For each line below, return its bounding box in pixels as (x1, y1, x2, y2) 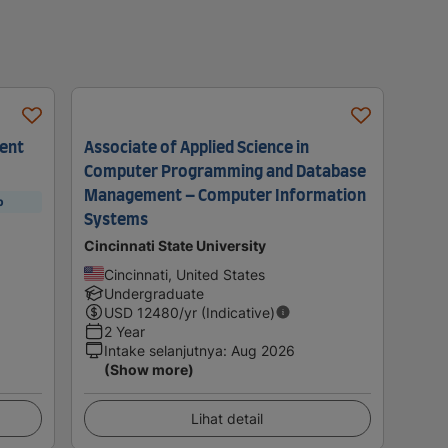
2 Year (103, 322, 145, 340)
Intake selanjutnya (103, 341, 223, 359)
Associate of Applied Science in (83, 139, 309, 156)
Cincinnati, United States (103, 265, 265, 283)
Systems (83, 211, 148, 228)
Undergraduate (103, 284, 204, 302)
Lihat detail (191, 409, 264, 427)
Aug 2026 (230, 341, 295, 359)
